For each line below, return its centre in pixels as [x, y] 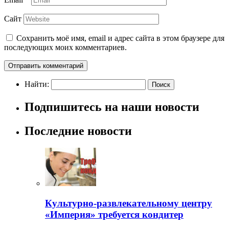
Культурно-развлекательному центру [129, 203]
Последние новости [78, 131]
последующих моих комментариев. [65, 47]
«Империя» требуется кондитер [114, 215]
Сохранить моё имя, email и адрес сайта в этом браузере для [120, 38]
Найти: [37, 84]
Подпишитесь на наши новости [112, 107]
